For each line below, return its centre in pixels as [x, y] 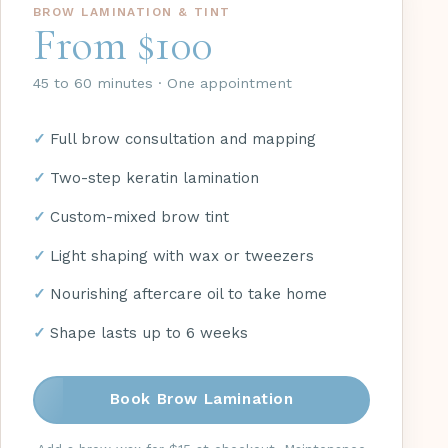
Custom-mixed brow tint [139, 216]
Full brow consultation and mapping [183, 139]
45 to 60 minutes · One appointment [162, 82]
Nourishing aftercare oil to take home [188, 294]
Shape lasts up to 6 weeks [149, 333]
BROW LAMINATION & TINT [132, 11]
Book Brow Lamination [201, 398]
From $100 [122, 44]
